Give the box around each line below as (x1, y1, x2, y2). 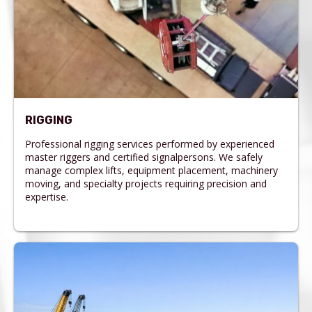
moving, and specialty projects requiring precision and (25, 177, 267, 191)
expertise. (25, 190, 68, 204)
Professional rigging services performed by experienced (25, 137, 274, 151)
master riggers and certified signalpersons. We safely (25, 150, 263, 164)
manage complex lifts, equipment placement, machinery (25, 164, 278, 178)
